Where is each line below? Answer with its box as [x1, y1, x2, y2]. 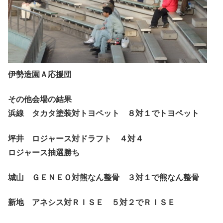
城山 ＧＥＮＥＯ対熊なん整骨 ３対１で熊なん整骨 [8, 173, 199, 182]
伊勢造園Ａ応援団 [8, 70, 72, 79]
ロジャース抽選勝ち [8, 148, 80, 157]
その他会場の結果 [8, 95, 72, 104]
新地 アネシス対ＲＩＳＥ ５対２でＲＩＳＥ [8, 198, 175, 207]
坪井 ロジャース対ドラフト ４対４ [8, 134, 143, 143]
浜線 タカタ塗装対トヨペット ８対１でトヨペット [8, 109, 199, 118]
